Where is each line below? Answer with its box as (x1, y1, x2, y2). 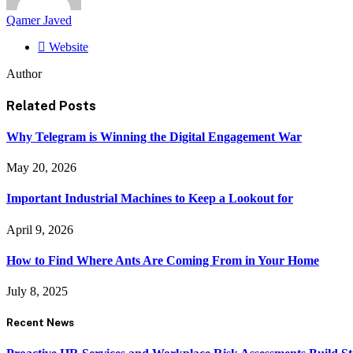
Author (6, 67, 42, 81)
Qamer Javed (6, 13, 72, 28)
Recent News (6, 316, 74, 329)
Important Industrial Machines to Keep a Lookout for (6, 191, 293, 206)
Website (49, 40, 88, 54)
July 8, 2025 (6, 284, 68, 299)
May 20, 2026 (6, 161, 76, 175)
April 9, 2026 (6, 222, 73, 236)
